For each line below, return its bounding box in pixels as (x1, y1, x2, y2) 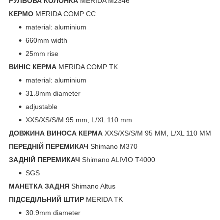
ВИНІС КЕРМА (9, 62, 56, 71)
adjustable (26, 102, 57, 110)
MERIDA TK (84, 195, 123, 203)
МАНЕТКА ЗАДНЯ (9, 182, 69, 190)
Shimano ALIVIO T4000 (80, 155, 155, 164)
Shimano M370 (90, 142, 137, 150)
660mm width (26, 36, 67, 44)
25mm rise (26, 49, 58, 57)
